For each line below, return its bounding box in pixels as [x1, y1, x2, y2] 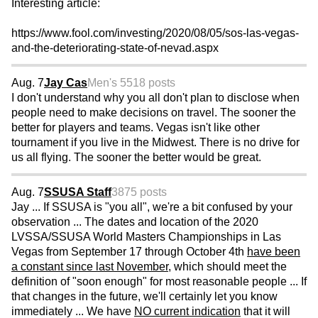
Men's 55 [87, 77, 133, 89]
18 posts [133, 77, 175, 89]
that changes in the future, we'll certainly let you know [11, 290, 278, 303]
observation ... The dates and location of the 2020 [11, 216, 258, 229]
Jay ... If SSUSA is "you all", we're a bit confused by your [11, 201, 292, 214]
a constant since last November [11, 261, 168, 273]
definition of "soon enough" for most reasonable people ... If [11, 275, 307, 288]
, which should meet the [168, 261, 287, 273]
